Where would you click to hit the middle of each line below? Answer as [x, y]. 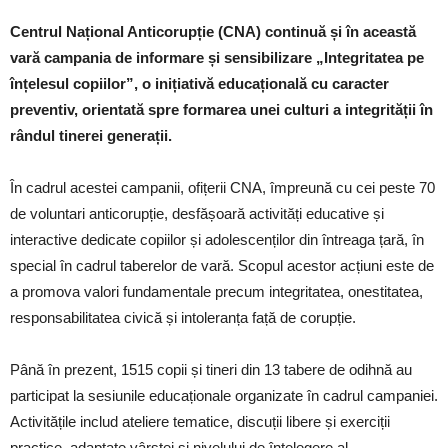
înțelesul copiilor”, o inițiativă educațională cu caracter [199, 83]
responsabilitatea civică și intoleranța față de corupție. [183, 317]
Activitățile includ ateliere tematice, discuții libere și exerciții [200, 421]
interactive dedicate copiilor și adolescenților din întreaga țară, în [217, 239]
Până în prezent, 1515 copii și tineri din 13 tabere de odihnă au [211, 369]
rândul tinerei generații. [91, 135]
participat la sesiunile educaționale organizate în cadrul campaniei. [224, 395]
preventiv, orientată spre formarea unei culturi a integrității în [221, 109]
